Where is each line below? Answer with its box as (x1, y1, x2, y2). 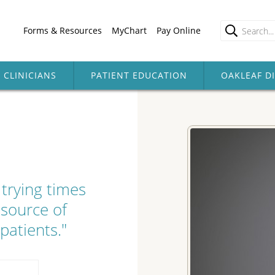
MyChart (112, 25, 147, 36)
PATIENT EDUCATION (90, 69, 187, 81)
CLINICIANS (3, 69, 56, 81)
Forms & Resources (23, 25, 102, 36)
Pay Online (157, 25, 201, 36)
